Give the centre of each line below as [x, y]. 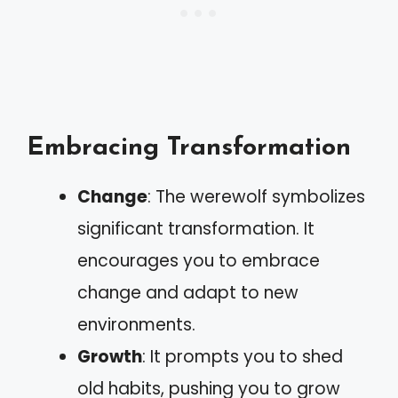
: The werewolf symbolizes [256, 197]
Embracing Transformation [189, 148]
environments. [136, 325]
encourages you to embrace [199, 261]
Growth [110, 357]
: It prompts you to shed [243, 357]
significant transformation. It [196, 229]
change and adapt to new [188, 293]
